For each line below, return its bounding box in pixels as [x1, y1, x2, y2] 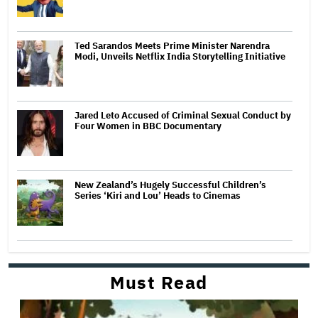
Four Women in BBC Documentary [75, 119, 221, 132]
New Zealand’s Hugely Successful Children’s [75, 178, 266, 191]
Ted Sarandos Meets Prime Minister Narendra [75, 39, 270, 52]
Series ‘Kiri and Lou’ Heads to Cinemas [75, 189, 241, 202]
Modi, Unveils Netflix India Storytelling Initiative [75, 50, 285, 62]
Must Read [110, 270, 208, 294]
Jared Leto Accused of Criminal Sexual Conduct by [75, 109, 291, 121]
